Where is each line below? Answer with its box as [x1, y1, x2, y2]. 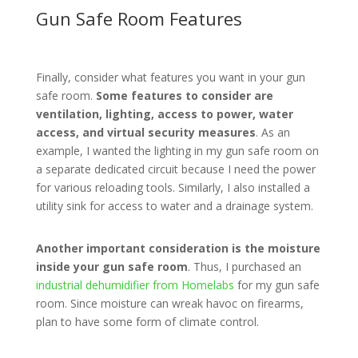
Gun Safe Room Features [35, 6, 242, 30]
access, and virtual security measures [35, 124, 256, 140]
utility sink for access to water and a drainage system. [35, 197, 313, 213]
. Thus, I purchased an [187, 258, 301, 274]
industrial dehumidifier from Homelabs [35, 276, 234, 292]
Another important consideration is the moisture [35, 240, 320, 256]
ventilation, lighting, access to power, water [35, 105, 293, 121]
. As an [255, 124, 290, 140]
